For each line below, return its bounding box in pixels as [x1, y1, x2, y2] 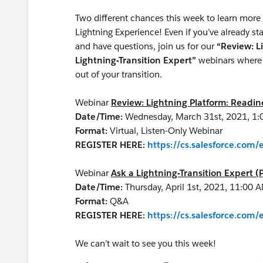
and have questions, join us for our [75, 41, 217, 52]
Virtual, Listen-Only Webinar [110, 125, 222, 136]
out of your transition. [75, 69, 162, 80]
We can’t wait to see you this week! [75, 238, 218, 249]
